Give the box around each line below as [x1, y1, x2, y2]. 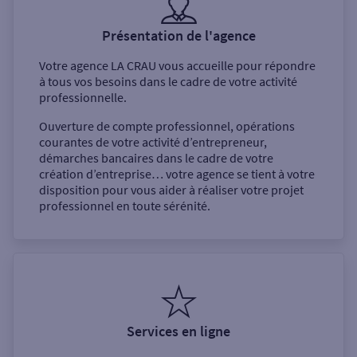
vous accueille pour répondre [156, 57, 316, 74]
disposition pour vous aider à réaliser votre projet [39, 182, 304, 198]
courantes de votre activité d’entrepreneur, [39, 134, 267, 151]
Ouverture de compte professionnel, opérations [39, 118, 295, 135]
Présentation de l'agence [101, 26, 256, 45]
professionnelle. [39, 89, 127, 106]
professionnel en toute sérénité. [39, 198, 210, 214]
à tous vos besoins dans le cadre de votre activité [39, 73, 297, 90]
